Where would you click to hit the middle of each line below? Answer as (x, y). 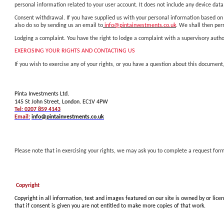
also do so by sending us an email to (59, 25)
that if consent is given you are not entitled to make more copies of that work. (110, 206)
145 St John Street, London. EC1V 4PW (61, 102)
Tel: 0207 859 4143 (37, 109)
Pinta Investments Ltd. (42, 94)
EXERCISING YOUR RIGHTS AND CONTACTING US (75, 51)
